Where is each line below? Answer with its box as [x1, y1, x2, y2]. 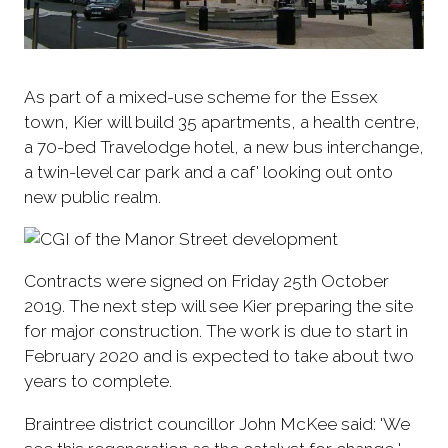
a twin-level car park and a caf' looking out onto [24, 162, 393, 183]
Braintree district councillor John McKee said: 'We [24, 413, 410, 434]
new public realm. [24, 187, 161, 208]
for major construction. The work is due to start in [24, 321, 408, 342]
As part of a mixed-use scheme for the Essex [24, 87, 378, 108]
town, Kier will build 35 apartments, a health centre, [24, 112, 420, 133]
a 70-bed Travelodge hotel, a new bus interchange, [24, 137, 424, 158]
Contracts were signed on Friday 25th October [24, 271, 389, 292]
